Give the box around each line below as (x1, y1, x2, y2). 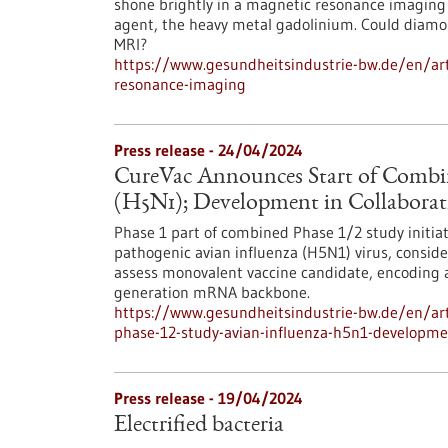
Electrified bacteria (114, 414, 284, 438)
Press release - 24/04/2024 (114, 140, 303, 160)
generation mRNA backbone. (114, 282, 310, 302)
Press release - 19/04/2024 (114, 388, 303, 408)
